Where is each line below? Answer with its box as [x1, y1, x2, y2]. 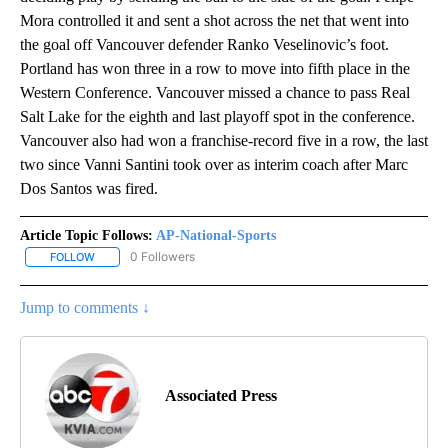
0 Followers [130, 249, 195, 265]
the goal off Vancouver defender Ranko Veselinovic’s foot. [20, 36, 389, 54]
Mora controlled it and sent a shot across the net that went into [20, 12, 409, 30]
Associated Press [165, 387, 277, 405]
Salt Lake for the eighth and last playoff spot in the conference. [20, 108, 415, 126]
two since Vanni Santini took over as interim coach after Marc [20, 156, 408, 174]
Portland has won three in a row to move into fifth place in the [20, 60, 410, 78]
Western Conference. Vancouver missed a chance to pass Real [20, 84, 410, 102]
